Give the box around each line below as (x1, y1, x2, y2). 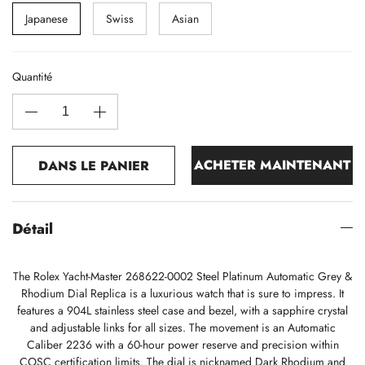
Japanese (25, 11, 68, 27)
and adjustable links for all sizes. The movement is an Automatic (29, 319, 336, 336)
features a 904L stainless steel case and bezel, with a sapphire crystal (17, 302, 348, 319)
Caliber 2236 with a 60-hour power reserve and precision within (26, 336, 339, 353)
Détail (12, 218, 53, 240)
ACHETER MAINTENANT (194, 156, 350, 174)
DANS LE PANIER (38, 156, 149, 175)
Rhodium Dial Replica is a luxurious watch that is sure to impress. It (21, 285, 344, 301)
